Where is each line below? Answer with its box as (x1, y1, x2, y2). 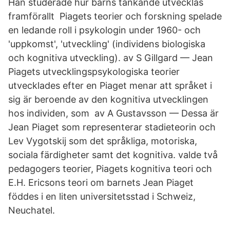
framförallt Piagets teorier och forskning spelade (8, 11, 222, 22)
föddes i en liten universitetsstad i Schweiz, (8, 191, 196, 202)
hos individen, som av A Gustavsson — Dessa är (8, 108, 219, 119)
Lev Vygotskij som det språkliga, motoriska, (8, 136, 197, 146)
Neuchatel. (8, 205, 55, 216)
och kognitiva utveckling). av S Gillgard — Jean (8, 52, 213, 63)
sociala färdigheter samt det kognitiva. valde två (8, 149, 218, 160)
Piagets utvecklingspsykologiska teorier (8, 66, 180, 77)
